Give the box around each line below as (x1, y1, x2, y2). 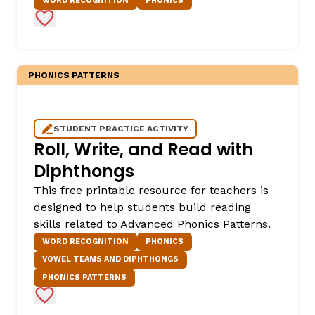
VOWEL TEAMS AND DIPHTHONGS (42, 255, 179, 264)
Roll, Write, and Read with (34, 137, 253, 161)
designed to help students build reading (34, 200, 251, 214)
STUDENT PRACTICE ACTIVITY (53, 123, 188, 134)
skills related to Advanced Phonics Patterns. (34, 217, 271, 231)
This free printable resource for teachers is (34, 183, 269, 197)
